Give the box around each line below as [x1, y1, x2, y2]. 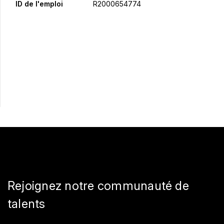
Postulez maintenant [75, 41, 149, 51]
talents [7, 196, 45, 211]
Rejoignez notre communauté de [7, 178, 189, 193]
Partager [16, 65, 47, 75]
